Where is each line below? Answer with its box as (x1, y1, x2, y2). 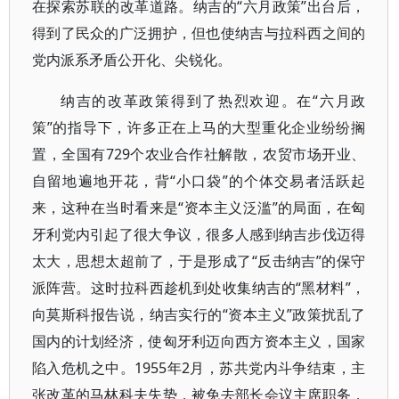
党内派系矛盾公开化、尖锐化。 (32, 50, 232, 69)
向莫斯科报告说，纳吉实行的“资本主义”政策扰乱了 (32, 305, 366, 324)
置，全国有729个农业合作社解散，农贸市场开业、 (32, 144, 366, 164)
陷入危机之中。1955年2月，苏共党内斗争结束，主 (32, 358, 366, 378)
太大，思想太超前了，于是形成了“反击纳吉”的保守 (32, 251, 366, 271)
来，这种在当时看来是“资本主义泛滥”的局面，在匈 (32, 198, 366, 217)
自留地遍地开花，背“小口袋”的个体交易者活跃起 (32, 171, 366, 191)
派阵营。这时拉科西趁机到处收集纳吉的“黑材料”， (32, 278, 366, 297)
